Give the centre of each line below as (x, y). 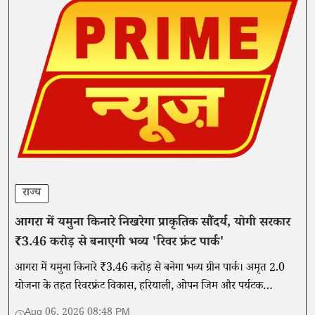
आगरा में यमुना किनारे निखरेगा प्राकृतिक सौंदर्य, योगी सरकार (153, 224)
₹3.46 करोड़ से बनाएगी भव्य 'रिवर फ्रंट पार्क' (120, 244)
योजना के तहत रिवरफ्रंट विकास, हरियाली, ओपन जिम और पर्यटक (139, 288)
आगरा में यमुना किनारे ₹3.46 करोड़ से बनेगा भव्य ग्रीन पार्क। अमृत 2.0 (150, 269)
